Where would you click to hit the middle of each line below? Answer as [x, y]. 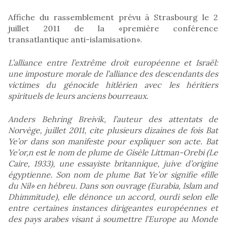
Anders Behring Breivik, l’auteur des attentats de [113, 119]
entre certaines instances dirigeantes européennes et [113, 208]
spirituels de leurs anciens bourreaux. [78, 96]
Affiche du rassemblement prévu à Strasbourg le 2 [113, 17]
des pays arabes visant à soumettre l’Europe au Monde [113, 219]
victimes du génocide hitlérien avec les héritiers [113, 84]
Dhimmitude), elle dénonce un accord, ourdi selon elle [113, 196]
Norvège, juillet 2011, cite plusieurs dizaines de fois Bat [113, 130]
